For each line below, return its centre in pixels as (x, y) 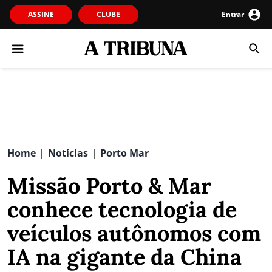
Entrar (233, 14)
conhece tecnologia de (122, 209)
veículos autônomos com (134, 233)
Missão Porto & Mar (109, 186)
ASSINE (41, 14)
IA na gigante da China (124, 257)
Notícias (68, 153)
